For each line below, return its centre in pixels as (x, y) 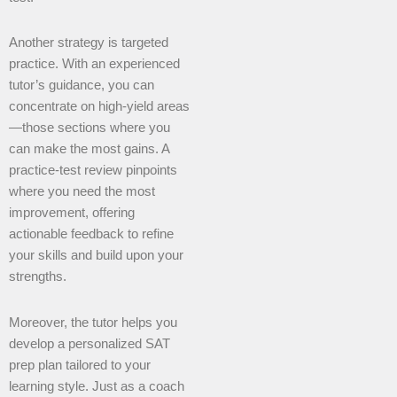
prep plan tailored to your (80, 365)
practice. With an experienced (94, 64)
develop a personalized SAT (90, 343)
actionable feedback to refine (91, 234)
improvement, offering (72, 213)
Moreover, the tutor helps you (93, 322)
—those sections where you (90, 128)
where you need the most (82, 192)
